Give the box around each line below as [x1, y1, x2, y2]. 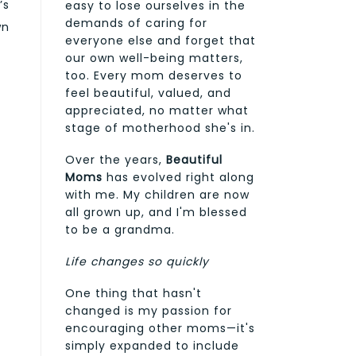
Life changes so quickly [65, 253, 209, 269]
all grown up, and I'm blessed [65, 203, 247, 220]
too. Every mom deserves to [65, 67, 242, 83]
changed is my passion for [65, 302, 232, 319]
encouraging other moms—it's [65, 319, 255, 336]
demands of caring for [65, 14, 207, 31]
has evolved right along [103, 168, 254, 185]
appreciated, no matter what [65, 102, 249, 118]
